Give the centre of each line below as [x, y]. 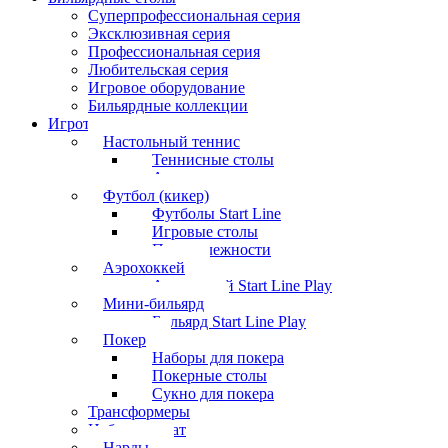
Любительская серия [158, 69]
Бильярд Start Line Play [229, 321]
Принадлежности [211, 249]
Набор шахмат [137, 429]
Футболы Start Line [216, 213]
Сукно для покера [213, 393]
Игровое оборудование [166, 87]
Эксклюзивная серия [159, 33]
